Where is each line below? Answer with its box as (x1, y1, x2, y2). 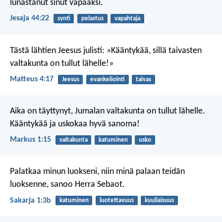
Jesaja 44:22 (10, 14, 49, 23)
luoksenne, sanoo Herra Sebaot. (10, 180, 125, 190)
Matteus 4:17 (10, 75, 54, 83)
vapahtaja (114, 15, 140, 22)
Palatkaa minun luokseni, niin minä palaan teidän (10, 167, 185, 177)
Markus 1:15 (10, 136, 51, 144)
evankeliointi (90, 76, 125, 83)
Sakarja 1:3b (10, 196, 51, 205)
